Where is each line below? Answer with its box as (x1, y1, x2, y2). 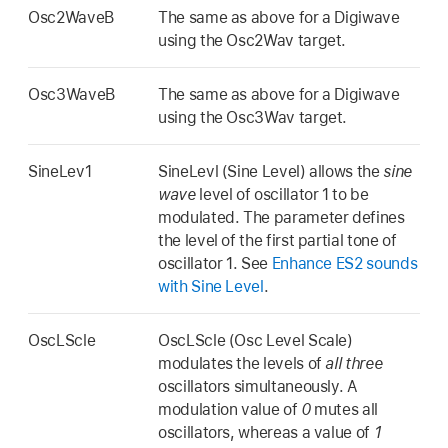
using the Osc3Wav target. (158, 107, 348, 127)
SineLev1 (28, 161, 92, 181)
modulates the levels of (158, 353, 326, 373)
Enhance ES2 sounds (271, 253, 418, 273)
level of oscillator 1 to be (195, 184, 369, 204)
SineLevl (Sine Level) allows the (158, 161, 384, 181)
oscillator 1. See (158, 253, 272, 273)
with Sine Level (158, 276, 264, 296)
